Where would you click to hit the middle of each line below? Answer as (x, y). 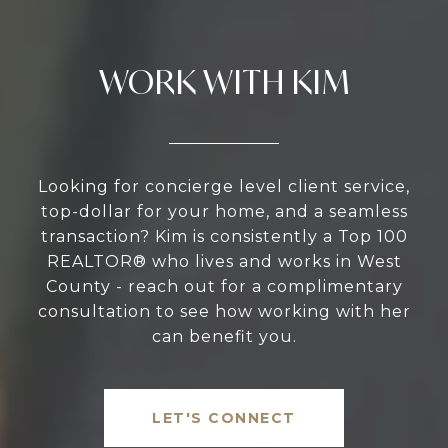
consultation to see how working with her (224, 312)
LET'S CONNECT (224, 418)
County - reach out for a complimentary (224, 287)
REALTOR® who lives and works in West (224, 262)
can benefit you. (224, 337)
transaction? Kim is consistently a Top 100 (224, 237)
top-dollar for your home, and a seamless (224, 212)
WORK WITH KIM (224, 82)
